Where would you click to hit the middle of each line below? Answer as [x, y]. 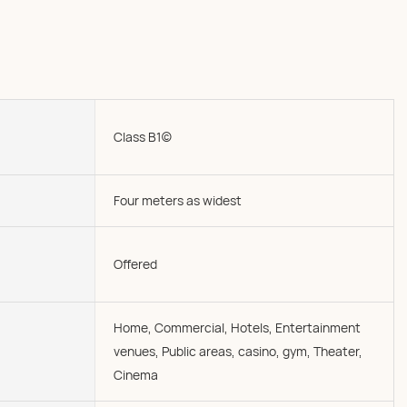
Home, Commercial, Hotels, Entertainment [237, 328]
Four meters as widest [178, 200]
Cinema [136, 375]
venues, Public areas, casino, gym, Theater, [238, 351]
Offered [135, 264]
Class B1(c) [143, 137]
